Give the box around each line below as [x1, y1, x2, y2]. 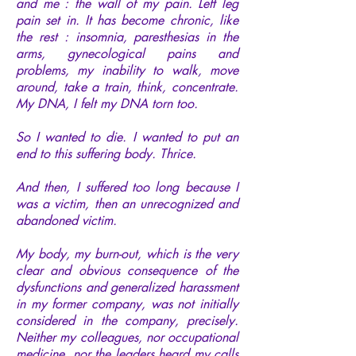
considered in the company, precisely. [16, 311, 238, 329]
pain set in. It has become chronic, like [16, 11, 238, 29]
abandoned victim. [16, 211, 117, 229]
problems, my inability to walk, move [16, 61, 238, 79]
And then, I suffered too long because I [16, 178, 238, 195]
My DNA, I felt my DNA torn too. [16, 95, 198, 112]
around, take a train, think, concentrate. [16, 78, 238, 95]
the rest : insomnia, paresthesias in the [16, 28, 238, 45]
